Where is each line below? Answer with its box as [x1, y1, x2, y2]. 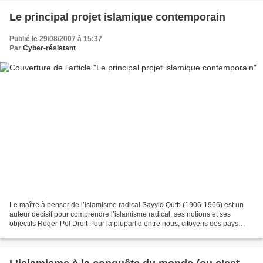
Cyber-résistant [23, 43, 76, 52]
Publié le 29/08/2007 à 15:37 [9, 34, 102, 43]
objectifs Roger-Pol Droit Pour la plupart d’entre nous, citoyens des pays [9, 220, 238, 228]
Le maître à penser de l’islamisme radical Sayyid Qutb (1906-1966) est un [9, 201, 244, 210]
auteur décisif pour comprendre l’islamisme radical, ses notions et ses [9, 210, 231, 219]
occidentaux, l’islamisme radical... [9, 229, 116, 238]
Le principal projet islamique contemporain [9, 11, 225, 23]
